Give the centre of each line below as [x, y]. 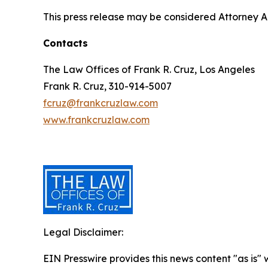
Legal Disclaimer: [83, 232]
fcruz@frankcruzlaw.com [100, 103]
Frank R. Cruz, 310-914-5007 [107, 86]
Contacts [66, 43]
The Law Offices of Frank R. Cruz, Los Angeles [149, 69]
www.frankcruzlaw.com [96, 120]
